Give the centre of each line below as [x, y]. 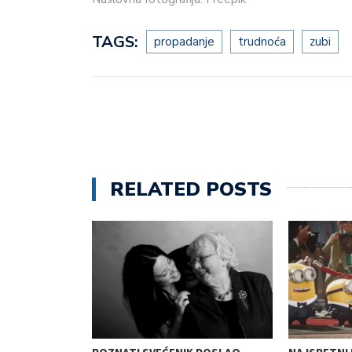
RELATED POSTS [191, 189]
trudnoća [262, 41]
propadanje [184, 41]
